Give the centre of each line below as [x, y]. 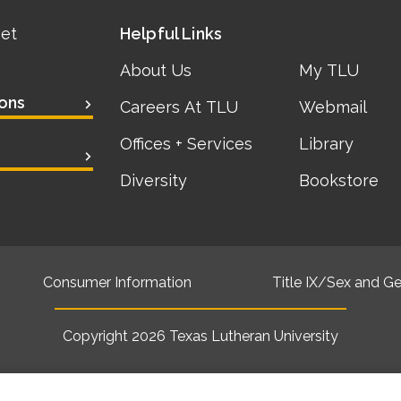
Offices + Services [186, 144]
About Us [155, 70]
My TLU [329, 70]
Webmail [333, 107]
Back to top [239, 361]
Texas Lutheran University [254, 336]
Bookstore [339, 180]
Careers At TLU [179, 107]
